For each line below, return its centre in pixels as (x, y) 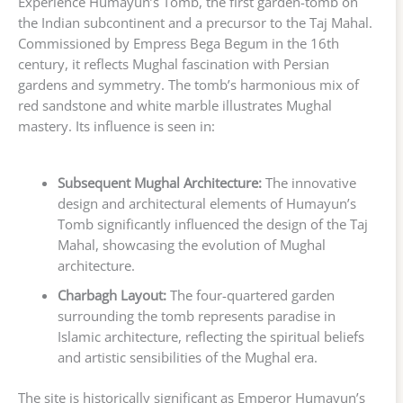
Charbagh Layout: (112, 295)
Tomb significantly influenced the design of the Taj (212, 224)
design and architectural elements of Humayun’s (206, 203)
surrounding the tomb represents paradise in (196, 315)
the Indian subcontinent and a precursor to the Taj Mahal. (195, 23)
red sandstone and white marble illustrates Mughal (175, 106)
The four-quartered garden (250, 295)
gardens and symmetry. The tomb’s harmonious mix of (188, 85)
